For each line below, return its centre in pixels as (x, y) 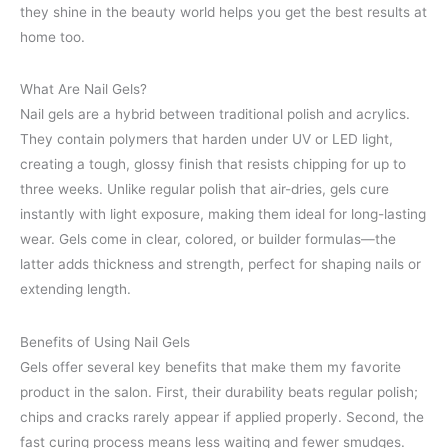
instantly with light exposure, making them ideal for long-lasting (223, 214)
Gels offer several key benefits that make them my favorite (210, 366)
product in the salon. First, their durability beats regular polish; (219, 391)
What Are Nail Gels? (83, 89)
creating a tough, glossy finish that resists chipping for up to (213, 164)
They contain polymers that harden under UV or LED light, (206, 139)
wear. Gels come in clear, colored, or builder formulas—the (208, 239)
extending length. (75, 289)
